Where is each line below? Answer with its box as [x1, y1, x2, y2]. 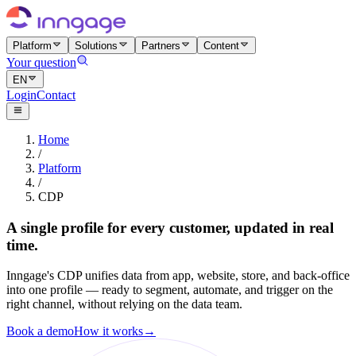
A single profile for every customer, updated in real [6, 219, 334, 236]
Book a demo [6, 324, 74, 339]
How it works [74, 324, 143, 339]
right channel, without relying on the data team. [6, 297, 242, 311]
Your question [6, 56, 76, 70]
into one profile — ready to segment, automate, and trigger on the [6, 283, 333, 297]
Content [203, 40, 239, 52]
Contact [37, 87, 75, 102]
